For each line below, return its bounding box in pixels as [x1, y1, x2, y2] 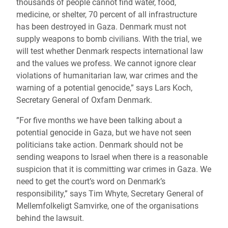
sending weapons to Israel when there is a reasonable [16, 152, 208, 162]
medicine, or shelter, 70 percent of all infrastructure [16, 10, 197, 19]
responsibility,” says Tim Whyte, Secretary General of [16, 189, 204, 198]
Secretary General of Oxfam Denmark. [16, 95, 152, 105]
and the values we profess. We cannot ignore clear [16, 59, 196, 68]
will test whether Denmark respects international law [16, 46, 203, 56]
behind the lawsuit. [16, 213, 84, 223]
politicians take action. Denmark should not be [16, 140, 183, 150]
